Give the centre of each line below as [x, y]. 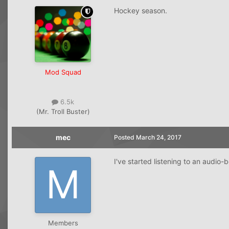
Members [63, 223]
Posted [125, 137]
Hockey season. [141, 10]
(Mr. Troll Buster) [63, 111]
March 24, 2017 [159, 137]
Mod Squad [63, 72]
